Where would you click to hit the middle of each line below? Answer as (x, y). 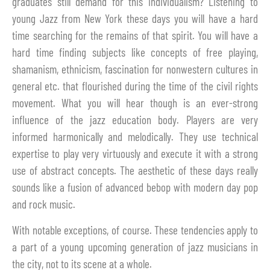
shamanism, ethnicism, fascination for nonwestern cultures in (135, 69)
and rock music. (44, 204)
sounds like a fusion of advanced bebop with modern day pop (135, 187)
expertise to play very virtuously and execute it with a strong (135, 154)
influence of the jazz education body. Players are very (135, 120)
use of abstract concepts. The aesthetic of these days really (135, 171)
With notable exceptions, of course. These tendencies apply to (135, 230)
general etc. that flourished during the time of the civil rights (135, 86)
